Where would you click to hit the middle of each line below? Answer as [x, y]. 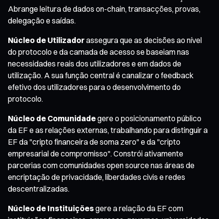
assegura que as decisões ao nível [143, 40]
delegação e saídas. [42, 20]
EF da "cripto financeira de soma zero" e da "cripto [94, 142]
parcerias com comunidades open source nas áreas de [101, 165]
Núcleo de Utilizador [46, 40]
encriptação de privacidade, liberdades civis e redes [97, 177]
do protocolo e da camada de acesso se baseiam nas [99, 52]
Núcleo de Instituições [51, 208]
